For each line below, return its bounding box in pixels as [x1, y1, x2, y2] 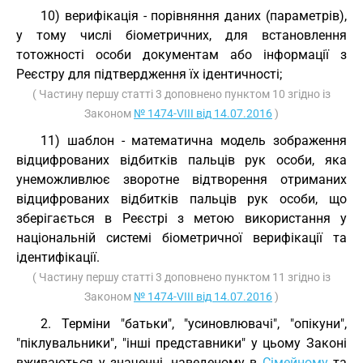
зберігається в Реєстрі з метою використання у [16, 211, 347, 226]
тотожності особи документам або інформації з [16, 47, 347, 62]
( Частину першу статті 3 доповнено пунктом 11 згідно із [32, 271, 331, 284]
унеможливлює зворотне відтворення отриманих [16, 172, 347, 187]
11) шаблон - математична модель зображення [41, 133, 347, 148]
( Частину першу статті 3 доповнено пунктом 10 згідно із [32, 88, 331, 100]
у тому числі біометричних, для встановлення [16, 28, 347, 43]
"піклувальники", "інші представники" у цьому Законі [16, 335, 347, 351]
